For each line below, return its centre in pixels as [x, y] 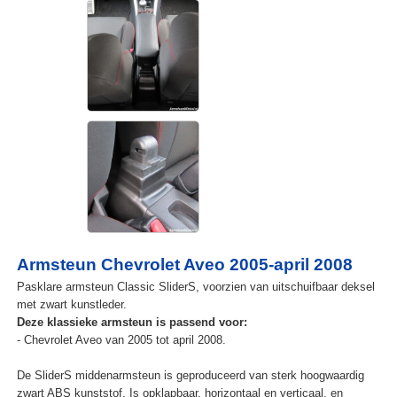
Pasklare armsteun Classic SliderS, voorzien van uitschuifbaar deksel [195, 287]
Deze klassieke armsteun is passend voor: [132, 323]
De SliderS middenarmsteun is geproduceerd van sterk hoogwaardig [190, 376]
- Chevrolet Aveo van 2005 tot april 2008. [121, 340]
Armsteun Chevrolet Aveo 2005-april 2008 [184, 265]
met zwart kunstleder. [71, 305]
